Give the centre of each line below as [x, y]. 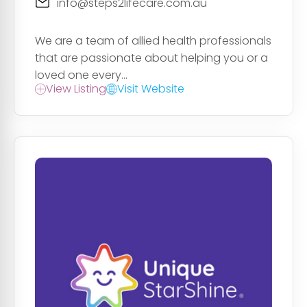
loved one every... [81, 75]
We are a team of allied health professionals [153, 41]
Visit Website [151, 89]
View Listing [76, 89]
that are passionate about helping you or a [151, 58]
